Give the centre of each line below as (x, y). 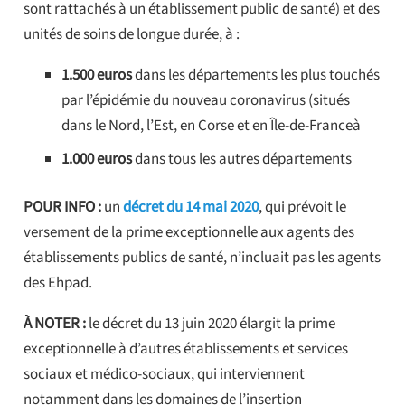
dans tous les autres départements (242, 159)
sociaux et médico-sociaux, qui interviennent (164, 375)
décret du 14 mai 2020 (190, 207)
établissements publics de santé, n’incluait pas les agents (202, 258)
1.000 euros (97, 159)
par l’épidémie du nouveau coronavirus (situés (206, 101)
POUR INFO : (62, 207)
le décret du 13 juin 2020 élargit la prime (210, 324)
